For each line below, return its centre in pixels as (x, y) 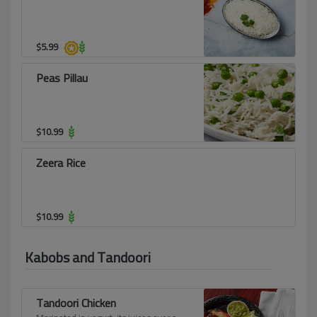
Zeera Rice (61, 163)
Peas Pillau (62, 78)
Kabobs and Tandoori (88, 257)
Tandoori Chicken (76, 303)
